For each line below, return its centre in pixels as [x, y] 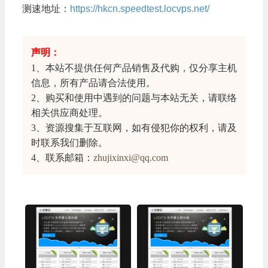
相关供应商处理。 [69, 113]
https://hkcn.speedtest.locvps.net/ [139, 9]
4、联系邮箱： [62, 158]
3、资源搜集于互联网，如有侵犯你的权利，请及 [134, 128]
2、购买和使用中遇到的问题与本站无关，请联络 [134, 98]
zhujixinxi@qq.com [130, 158]
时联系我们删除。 [69, 143]
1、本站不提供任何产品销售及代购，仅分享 [124, 68]
